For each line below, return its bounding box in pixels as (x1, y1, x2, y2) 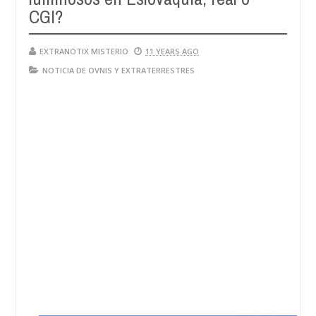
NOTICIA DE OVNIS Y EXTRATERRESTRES (42, 65, 195, 75)
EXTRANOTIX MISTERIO (39, 46, 128, 56)
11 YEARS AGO (145, 46, 199, 56)
